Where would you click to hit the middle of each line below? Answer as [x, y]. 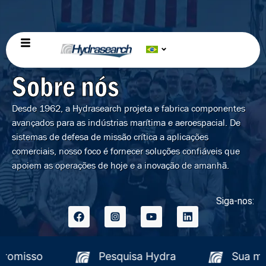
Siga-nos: [235, 201]
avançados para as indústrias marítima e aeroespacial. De [126, 123]
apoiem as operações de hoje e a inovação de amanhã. [121, 165]
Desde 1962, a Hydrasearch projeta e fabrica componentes [129, 108]
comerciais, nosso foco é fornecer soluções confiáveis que [126, 151]
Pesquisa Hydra [175, 256]
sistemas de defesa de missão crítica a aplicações [110, 137]
